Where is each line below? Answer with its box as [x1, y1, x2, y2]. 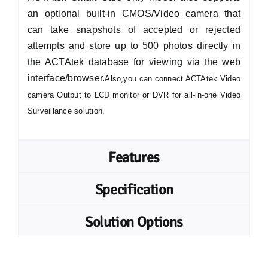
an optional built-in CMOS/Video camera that [27, 8, 241, 19]
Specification [95, 181, 173, 199]
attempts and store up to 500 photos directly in [27, 41, 241, 51]
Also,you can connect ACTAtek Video [105, 74, 241, 83]
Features [108, 148, 160, 166]
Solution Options [84, 213, 184, 231]
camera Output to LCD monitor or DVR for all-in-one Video [27, 90, 241, 99]
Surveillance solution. [27, 106, 105, 115]
